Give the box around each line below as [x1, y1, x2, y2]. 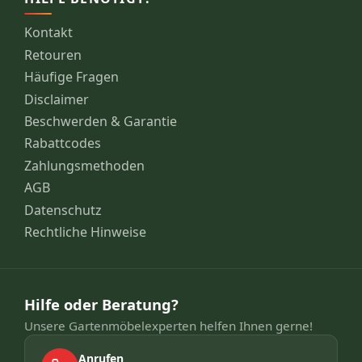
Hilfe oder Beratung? [24, 294, 179, 315]
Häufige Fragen [24, 68, 120, 86]
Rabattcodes [24, 134, 102, 153]
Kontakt [24, 23, 74, 42]
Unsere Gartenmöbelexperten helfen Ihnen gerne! [24, 318, 314, 335]
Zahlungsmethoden [24, 156, 145, 175]
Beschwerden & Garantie [24, 112, 178, 130]
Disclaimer [24, 90, 90, 108]
